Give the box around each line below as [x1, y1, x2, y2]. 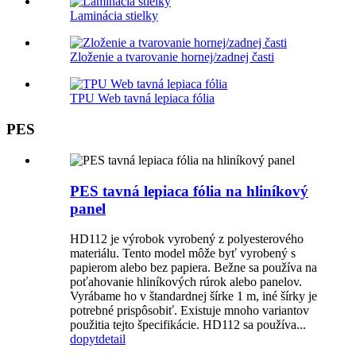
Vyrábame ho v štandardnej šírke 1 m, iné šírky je [70, 289, 317, 304]
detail [99, 332, 126, 346]
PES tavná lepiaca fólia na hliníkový [70, 182, 308, 199]
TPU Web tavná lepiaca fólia [70, 91, 215, 106]
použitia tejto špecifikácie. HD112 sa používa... [70, 318, 306, 332]
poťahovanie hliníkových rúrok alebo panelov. [70, 275, 302, 289]
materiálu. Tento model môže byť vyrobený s [70, 246, 296, 261]
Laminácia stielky [70, 9, 158, 23]
